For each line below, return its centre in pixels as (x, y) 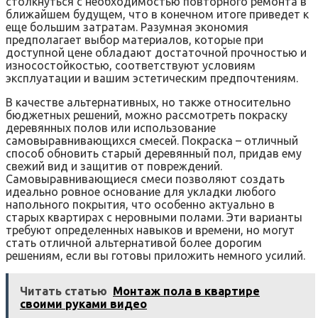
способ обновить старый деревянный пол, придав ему (154, 153)
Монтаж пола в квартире (186, 291)
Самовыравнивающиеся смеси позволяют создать (145, 179)
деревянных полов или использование (111, 127)
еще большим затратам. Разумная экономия (127, 27)
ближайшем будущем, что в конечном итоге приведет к (157, 14)
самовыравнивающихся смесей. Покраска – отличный (152, 140)
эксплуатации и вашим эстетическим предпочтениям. (152, 78)
